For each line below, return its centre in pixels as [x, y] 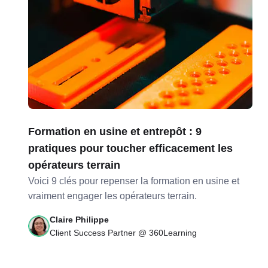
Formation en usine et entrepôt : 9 [115, 132]
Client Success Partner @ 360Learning [124, 233]
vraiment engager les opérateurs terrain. [113, 196]
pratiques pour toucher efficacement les [131, 148]
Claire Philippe [80, 220]
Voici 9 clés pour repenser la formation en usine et [134, 181]
